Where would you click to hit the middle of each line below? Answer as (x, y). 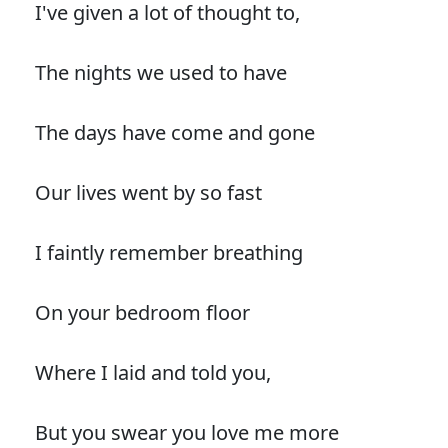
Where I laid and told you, (152, 373)
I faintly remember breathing (168, 253)
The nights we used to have (160, 73)
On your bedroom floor (142, 313)
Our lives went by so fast (148, 193)
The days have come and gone (174, 133)
